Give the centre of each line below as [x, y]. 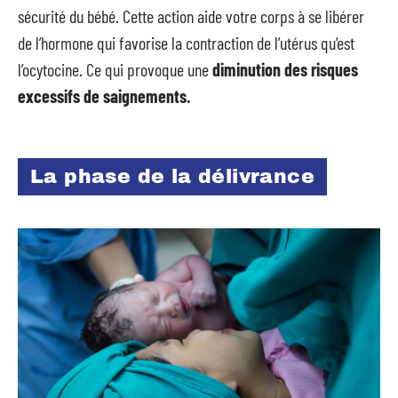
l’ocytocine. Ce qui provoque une [113, 69]
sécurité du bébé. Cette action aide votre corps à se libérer [191, 16]
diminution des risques [283, 69]
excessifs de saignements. [104, 96]
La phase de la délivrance [172, 176]
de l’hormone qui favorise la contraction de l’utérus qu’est [186, 43]
